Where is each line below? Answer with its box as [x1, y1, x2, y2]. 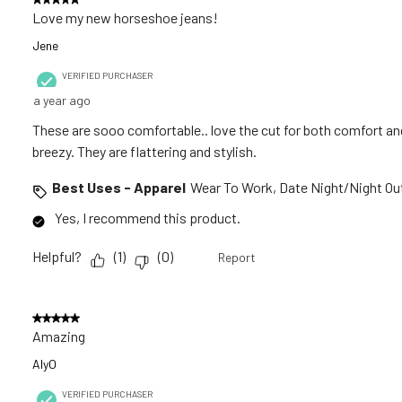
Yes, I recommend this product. [55, 208, 240, 226]
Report [218, 249, 256, 265]
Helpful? [32, 248, 82, 266]
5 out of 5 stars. [32, 308, 127, 326]
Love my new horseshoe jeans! [32, 8, 218, 26]
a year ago [33, 92, 91, 108]
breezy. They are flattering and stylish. [32, 142, 257, 160]
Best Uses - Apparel [52, 178, 186, 196]
